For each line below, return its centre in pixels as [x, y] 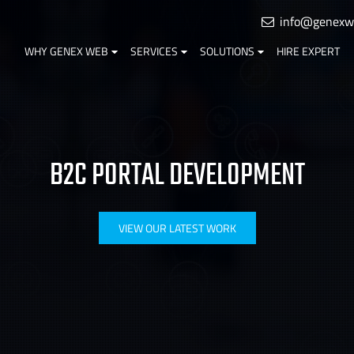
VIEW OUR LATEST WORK [177, 228]
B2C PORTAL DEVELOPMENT [177, 176]
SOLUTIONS [227, 51]
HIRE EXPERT [308, 51]
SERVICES [154, 51]
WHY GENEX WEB [66, 51]
